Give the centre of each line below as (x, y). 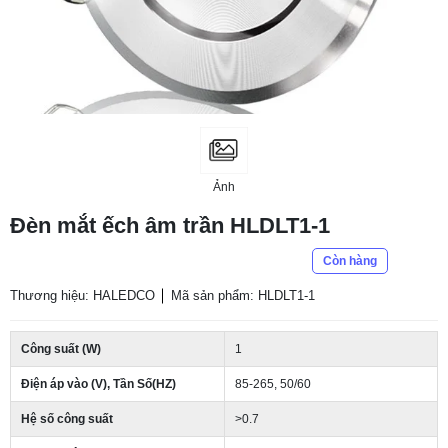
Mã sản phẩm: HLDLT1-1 (243, 295)
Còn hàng (350, 261)
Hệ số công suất (67, 419)
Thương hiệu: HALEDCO (82, 295)
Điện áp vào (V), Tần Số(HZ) (98, 384)
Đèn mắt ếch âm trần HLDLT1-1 (170, 225)
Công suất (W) (61, 349)
